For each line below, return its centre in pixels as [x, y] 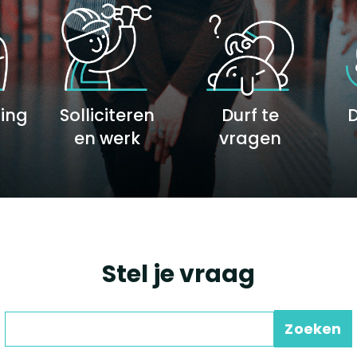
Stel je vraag [178, 274]
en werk [107, 138]
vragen [250, 138]
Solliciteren [107, 115]
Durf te [250, 115]
